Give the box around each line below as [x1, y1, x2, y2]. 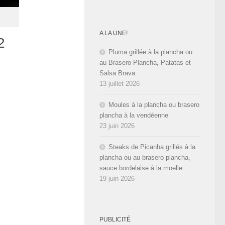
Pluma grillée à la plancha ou [108, 48, 192, 56]
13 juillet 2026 [99, 79, 140, 87]
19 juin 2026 [99, 174, 135, 182]
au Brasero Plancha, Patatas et [99, 58, 191, 66]
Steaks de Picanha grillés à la [108, 143, 195, 151]
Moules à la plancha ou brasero [108, 100, 199, 108]
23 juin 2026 [99, 122, 135, 130]
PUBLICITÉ [99, 215, 131, 223]
